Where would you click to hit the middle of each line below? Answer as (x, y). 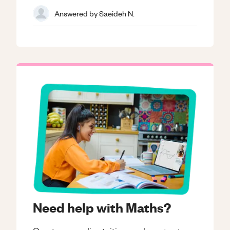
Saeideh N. (117, 13)
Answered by (77, 13)
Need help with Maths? (102, 207)
